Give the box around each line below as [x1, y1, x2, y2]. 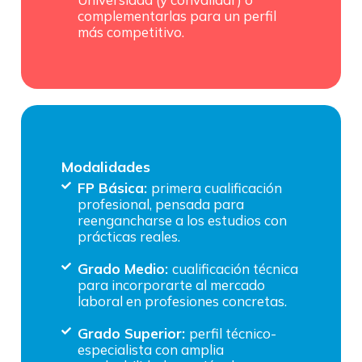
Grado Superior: [78, 324, 189, 342]
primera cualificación [151, 179, 282, 196]
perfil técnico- [189, 324, 276, 342]
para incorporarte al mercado [78, 276, 265, 293]
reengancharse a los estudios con [78, 211, 287, 229]
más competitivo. [78, 23, 184, 40]
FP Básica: [78, 179, 151, 196]
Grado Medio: [78, 259, 172, 277]
